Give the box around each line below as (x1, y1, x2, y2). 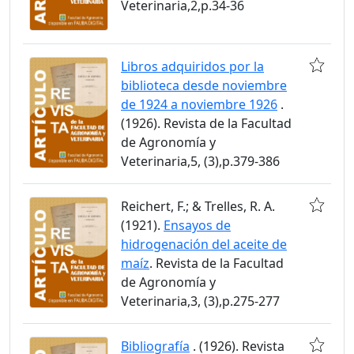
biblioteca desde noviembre (121, 77, 287, 95)
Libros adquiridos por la (121, 58, 264, 76)
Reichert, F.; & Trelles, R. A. (121, 198, 275, 216)
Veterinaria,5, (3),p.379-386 (121, 153, 280, 171)
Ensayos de (164, 217, 231, 235)
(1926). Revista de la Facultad (121, 115, 292, 133)
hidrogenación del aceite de (121, 235, 287, 254)
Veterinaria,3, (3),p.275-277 (121, 292, 280, 311)
